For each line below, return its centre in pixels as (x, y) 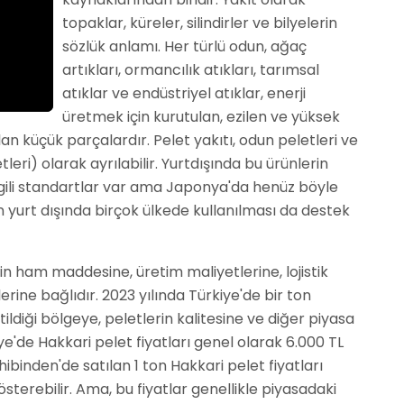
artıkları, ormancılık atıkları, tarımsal (190, 70)
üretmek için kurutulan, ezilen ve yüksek (201, 117)
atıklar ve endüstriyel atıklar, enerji (184, 93)
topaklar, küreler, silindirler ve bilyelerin (199, 23)
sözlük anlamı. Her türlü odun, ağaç (184, 46)
